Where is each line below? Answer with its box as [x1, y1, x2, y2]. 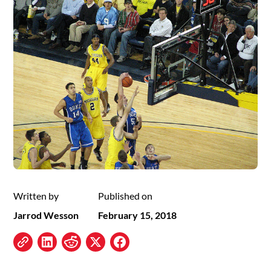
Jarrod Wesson [13, 209, 79, 221]
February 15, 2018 [98, 209, 177, 221]
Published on [98, 190, 153, 202]
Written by [13, 190, 59, 202]
